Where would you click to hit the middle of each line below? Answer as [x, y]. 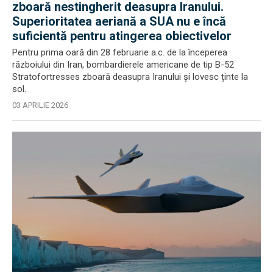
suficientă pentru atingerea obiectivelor [122, 36]
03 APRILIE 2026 [40, 105]
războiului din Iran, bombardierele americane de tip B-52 [123, 65]
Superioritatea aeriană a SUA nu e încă [119, 21]
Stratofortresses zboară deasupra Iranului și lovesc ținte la [130, 77]
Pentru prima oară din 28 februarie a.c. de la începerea [120, 52]
